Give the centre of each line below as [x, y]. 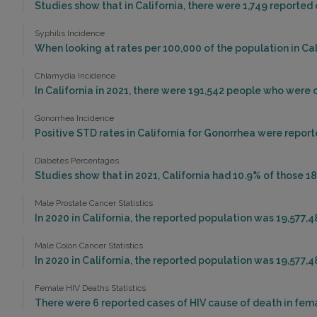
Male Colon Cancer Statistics [89, 246]
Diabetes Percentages [77, 161]
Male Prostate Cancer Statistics [94, 203]
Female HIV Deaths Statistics [90, 288]
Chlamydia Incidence [75, 76]
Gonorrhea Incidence [74, 119]
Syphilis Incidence [70, 34]
